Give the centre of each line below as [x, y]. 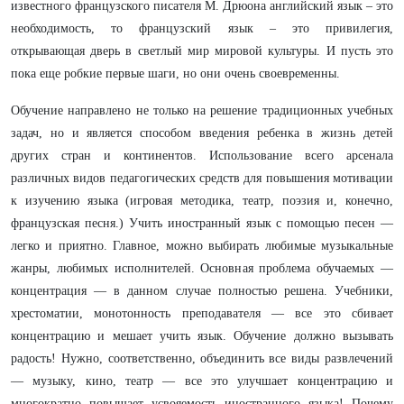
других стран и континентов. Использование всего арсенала [202, 156]
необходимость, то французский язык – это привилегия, [202, 28]
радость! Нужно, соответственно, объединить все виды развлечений [202, 358]
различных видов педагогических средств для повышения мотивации [202, 178]
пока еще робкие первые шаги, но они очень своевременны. [175, 73]
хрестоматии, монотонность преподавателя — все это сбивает [202, 313]
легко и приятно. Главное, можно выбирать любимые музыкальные [202, 246]
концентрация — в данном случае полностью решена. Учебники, [202, 291]
